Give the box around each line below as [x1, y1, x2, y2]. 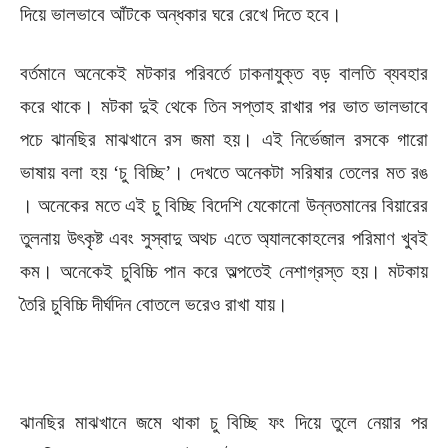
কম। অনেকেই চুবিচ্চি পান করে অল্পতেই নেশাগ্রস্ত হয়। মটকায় [20, 261, 428, 282]
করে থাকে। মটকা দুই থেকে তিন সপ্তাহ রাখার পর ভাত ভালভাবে [20, 96, 428, 117]
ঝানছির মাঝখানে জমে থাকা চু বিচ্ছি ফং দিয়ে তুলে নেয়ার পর [20, 412, 428, 433]
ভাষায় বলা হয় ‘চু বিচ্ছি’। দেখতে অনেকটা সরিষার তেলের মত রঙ [20, 162, 428, 183]
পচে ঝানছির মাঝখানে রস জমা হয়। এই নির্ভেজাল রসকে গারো [20, 129, 428, 150]
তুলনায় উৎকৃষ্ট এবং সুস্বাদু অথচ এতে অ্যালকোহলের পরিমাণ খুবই [20, 228, 428, 249]
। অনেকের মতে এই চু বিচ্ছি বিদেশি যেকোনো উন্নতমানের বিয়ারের [20, 195, 428, 216]
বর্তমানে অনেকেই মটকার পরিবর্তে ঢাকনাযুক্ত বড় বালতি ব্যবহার [20, 63, 428, 84]
